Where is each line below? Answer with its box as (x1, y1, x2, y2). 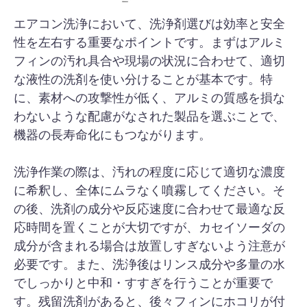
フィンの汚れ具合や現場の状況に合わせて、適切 (14, 53, 285, 68)
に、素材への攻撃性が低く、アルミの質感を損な (14, 90, 285, 105)
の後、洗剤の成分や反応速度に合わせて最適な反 (14, 201, 285, 216)
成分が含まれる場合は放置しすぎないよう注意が (14, 238, 285, 253)
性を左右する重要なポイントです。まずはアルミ (14, 35, 285, 49)
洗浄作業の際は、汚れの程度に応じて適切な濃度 (14, 164, 285, 179)
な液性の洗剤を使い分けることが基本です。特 (14, 72, 273, 86)
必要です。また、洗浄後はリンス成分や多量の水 (14, 257, 285, 271)
